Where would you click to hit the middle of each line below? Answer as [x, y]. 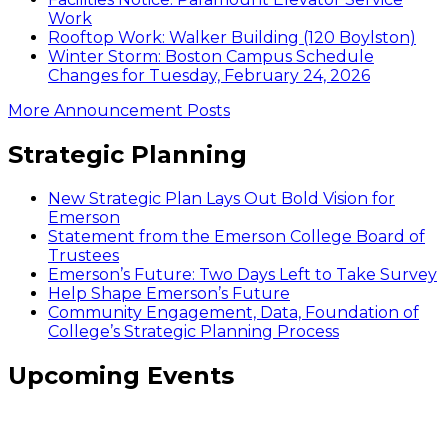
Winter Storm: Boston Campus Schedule [211, 57]
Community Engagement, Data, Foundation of [233, 312]
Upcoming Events [121, 375]
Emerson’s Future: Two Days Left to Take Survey [242, 274]
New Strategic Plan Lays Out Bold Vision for [221, 198]
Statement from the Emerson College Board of [236, 236]
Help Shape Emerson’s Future [169, 293]
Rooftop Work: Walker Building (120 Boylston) [232, 38]
